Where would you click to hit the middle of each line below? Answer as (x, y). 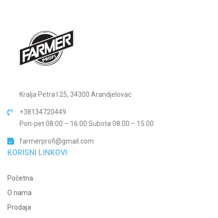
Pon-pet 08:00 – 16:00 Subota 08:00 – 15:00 (87, 123)
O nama (19, 192)
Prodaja (19, 207)
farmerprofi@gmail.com (57, 141)
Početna (20, 178)
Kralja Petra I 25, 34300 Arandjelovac (75, 94)
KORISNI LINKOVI (37, 152)
